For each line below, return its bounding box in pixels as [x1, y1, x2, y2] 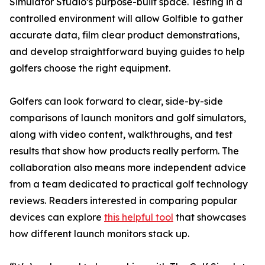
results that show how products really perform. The [9, 145, 239, 157]
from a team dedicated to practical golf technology [9, 178, 248, 190]
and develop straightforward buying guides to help [9, 46, 245, 57]
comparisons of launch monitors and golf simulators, [9, 112, 246, 124]
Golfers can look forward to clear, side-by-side [9, 95, 223, 107]
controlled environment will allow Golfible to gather [9, 12, 243, 24]
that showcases [173, 211, 246, 223]
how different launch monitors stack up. [9, 228, 189, 240]
